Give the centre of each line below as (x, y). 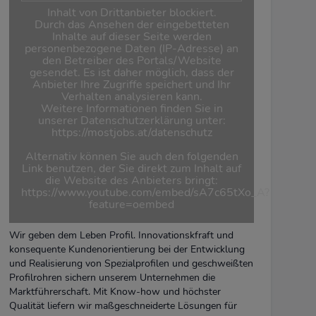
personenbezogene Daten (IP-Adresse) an (132, 49)
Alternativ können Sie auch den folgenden (132, 157)
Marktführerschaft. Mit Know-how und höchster (115, 292)
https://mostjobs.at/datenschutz (132, 133)
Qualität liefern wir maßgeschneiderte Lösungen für (123, 306)
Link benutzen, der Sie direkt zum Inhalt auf (132, 169)
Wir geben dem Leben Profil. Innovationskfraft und (122, 236)
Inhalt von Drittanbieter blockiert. (132, 13)
